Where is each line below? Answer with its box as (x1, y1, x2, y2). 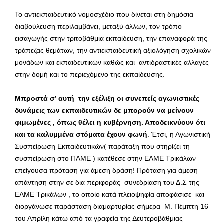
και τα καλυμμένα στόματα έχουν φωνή (15, 130, 147, 138)
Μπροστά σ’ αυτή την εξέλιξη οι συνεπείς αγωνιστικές (15, 94, 199, 102)
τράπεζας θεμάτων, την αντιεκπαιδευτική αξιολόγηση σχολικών (15, 46, 211, 54)
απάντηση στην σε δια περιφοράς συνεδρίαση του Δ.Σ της (15, 178, 199, 186)
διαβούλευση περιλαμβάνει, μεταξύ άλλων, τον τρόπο (15, 22, 182, 30)
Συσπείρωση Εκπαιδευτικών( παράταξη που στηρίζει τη (15, 142, 190, 150)
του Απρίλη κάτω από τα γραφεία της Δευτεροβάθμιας (15, 214, 183, 222)
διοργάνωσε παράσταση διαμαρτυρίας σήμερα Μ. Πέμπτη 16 (15, 202, 208, 210)
